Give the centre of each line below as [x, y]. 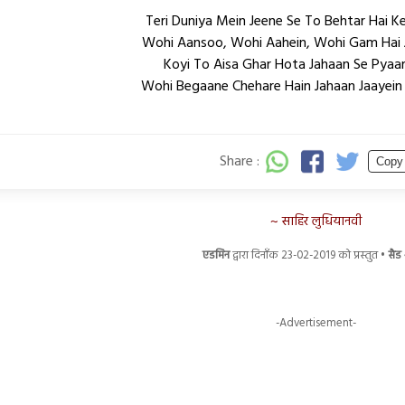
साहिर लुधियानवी [321, 221]
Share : [240, 161]
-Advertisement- [316, 323]
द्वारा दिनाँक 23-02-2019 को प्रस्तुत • [309, 255]
